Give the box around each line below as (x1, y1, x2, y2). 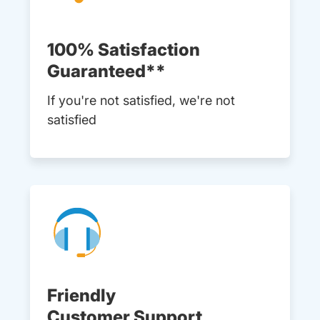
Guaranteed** (47, 61, 166, 82)
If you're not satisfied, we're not (47, 93, 235, 109)
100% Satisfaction (47, 39, 200, 61)
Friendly (47, 285, 116, 306)
